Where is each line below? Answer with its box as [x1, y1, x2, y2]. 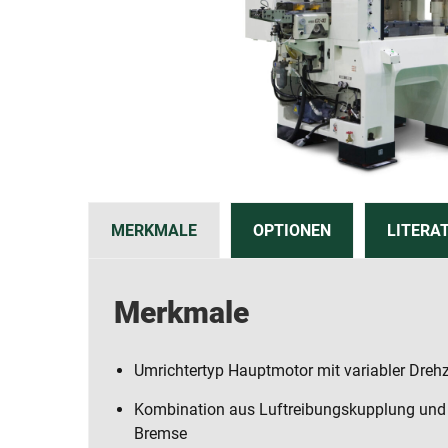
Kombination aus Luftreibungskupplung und [134, 400, 446, 419]
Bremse [134, 424, 187, 443]
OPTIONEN [253, 221, 331, 240]
